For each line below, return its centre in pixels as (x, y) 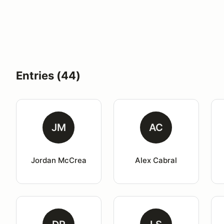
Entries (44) (48, 75)
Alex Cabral (156, 160)
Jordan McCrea (58, 160)
